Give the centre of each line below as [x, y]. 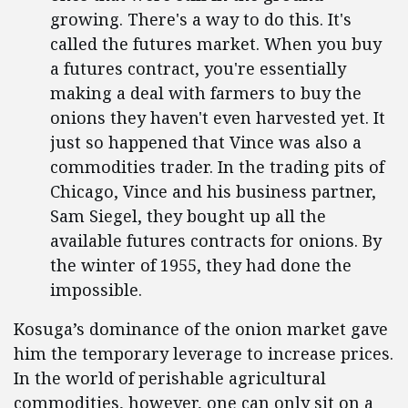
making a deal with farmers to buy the [206, 93]
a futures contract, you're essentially [198, 68]
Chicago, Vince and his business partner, [213, 191]
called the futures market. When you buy [216, 44]
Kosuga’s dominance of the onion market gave [201, 329]
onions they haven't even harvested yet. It [218, 117]
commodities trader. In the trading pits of [217, 167]
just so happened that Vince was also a [206, 142]
